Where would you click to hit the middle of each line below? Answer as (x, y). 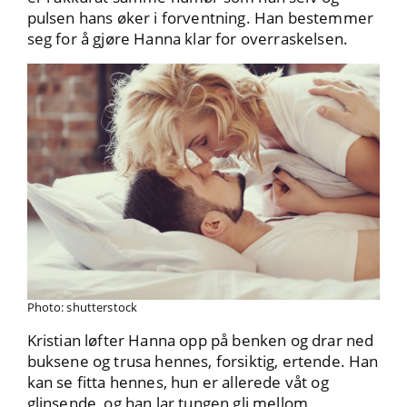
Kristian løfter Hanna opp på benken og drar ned (200, 340)
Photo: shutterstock (82, 307)
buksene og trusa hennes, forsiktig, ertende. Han (203, 361)
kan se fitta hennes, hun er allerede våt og (178, 382)
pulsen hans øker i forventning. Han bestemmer (200, 18)
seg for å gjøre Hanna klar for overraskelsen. (188, 39)
